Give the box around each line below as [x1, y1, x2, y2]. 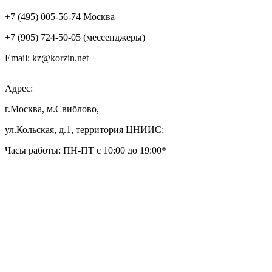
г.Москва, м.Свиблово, [5, 103, 99, 114]
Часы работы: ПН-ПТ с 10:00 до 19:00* [5, 144, 166, 155]
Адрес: [5, 83, 33, 93]
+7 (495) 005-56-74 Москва [5, 11, 115, 22]
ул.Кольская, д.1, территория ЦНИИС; [5, 124, 164, 135]
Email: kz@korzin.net [5, 52, 89, 63]
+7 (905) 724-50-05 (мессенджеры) [5, 32, 145, 42]
